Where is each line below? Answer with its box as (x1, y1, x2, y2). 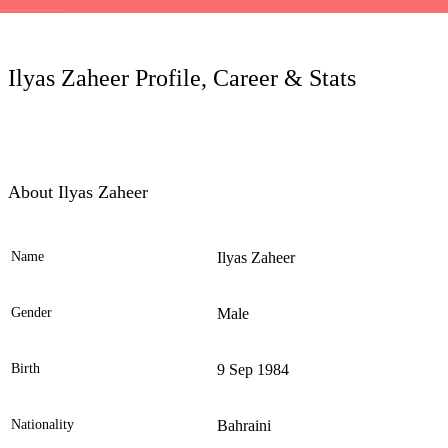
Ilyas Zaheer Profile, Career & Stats (8, 65, 356, 92)
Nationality (11, 417, 74, 433)
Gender (11, 305, 52, 321)
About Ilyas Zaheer (8, 182, 148, 203)
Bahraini (217, 417, 271, 435)
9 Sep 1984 (217, 361, 289, 379)
